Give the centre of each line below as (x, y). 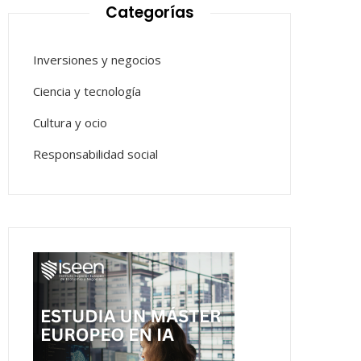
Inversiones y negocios (97, 60)
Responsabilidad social (95, 154)
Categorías (149, 12)
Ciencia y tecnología (87, 91)
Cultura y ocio (70, 122)
